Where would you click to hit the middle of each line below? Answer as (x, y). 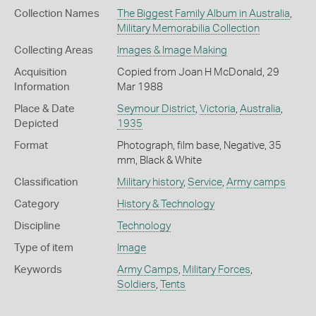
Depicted (36, 123)
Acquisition (41, 72)
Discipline (37, 226)
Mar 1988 (140, 87)
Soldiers (136, 284)
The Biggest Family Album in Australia (203, 13)
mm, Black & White (159, 160)
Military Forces (216, 269)
